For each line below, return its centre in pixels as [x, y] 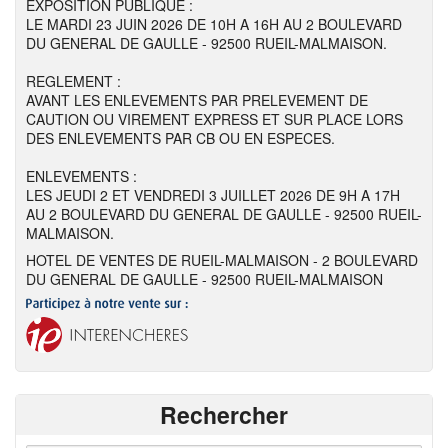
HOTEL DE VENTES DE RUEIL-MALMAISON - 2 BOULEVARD [222, 260]
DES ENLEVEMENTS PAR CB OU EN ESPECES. [180, 138]
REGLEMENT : [73, 81]
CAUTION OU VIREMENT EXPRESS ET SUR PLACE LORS [214, 119]
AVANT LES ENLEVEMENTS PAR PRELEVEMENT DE [197, 100]
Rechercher [224, 414]
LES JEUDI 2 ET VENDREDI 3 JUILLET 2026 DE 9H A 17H [213, 195]
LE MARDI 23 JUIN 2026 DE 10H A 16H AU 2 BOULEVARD [214, 24]
